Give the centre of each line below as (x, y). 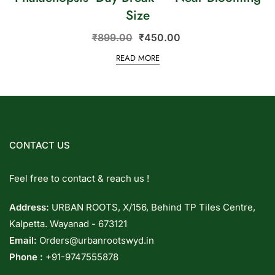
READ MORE (137, 58)
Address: (29, 207)
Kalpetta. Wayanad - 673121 (68, 223)
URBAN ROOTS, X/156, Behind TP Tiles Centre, (152, 207)
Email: (24, 240)
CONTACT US (40, 145)
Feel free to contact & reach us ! (79, 178)
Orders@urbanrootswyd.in (97, 240)
